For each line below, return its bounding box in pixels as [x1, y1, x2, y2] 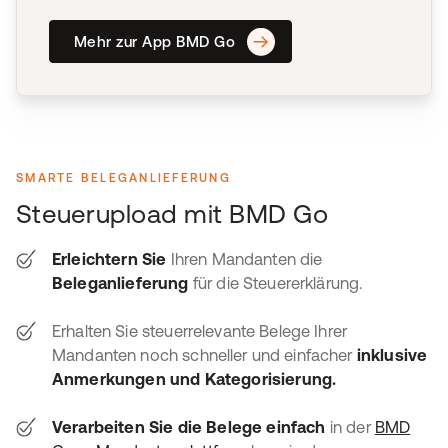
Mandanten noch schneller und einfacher [52, 346, 357, 364]
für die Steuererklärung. [188, 274, 363, 292]
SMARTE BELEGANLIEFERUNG [16, 171, 231, 185]
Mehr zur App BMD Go [74, 33, 236, 50]
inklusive [356, 346, 428, 364]
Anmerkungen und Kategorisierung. [52, 370, 337, 388]
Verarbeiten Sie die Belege [52, 418, 263, 436]
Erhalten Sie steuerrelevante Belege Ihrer [52, 322, 348, 340]
